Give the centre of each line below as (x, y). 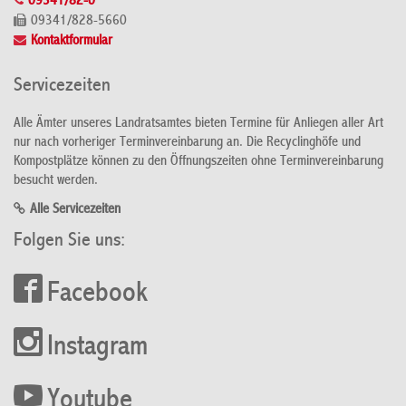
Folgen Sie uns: (69, 241)
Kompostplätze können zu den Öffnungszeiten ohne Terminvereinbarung (198, 162)
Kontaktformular (72, 42)
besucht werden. (56, 181)
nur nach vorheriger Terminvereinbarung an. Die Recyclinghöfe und (187, 143)
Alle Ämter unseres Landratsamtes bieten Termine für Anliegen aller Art (198, 124)
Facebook (97, 294)
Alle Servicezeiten (75, 210)
